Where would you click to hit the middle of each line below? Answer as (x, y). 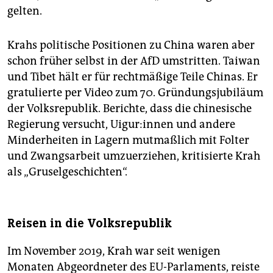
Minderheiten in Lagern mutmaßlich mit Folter (128, 140)
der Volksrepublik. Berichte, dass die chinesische (129, 109)
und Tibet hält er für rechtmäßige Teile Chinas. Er (133, 77)
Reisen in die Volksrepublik (90, 224)
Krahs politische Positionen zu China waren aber (131, 45)
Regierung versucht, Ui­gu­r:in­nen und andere (121, 125)
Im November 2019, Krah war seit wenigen (114, 251)
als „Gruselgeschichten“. (67, 172)
